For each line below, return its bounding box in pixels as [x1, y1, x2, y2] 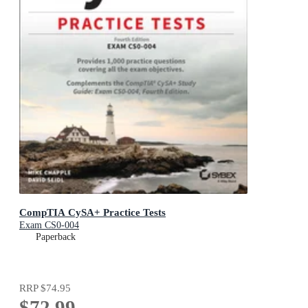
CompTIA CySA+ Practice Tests [19, 206, 166, 218]
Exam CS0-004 [19, 219, 79, 230]
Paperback [36, 231, 76, 242]
